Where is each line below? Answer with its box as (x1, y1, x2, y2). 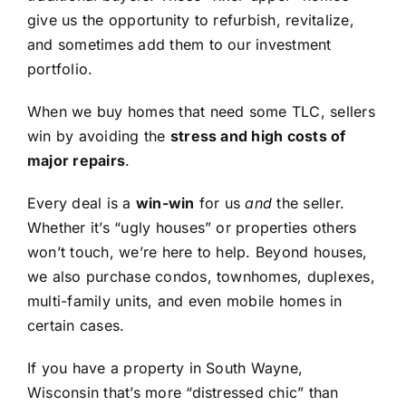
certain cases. (26, 315, 125, 334)
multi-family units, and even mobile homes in (26, 291, 343, 310)
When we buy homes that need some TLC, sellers (26, 101, 375, 121)
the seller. (272, 193, 345, 212)
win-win (135, 193, 195, 212)
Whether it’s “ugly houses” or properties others (26, 217, 357, 237)
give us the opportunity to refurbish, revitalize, (26, 10, 354, 29)
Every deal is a (26, 193, 136, 212)
